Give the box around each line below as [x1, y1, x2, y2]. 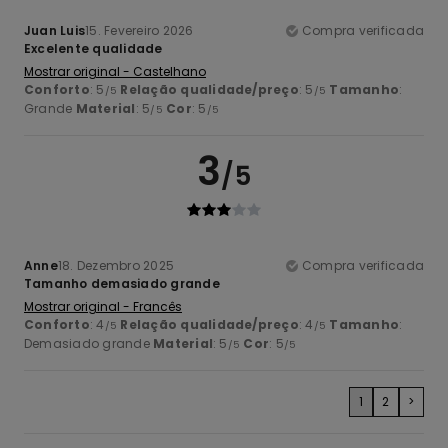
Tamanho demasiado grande [24, 274, 220, 292]
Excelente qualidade [24, 39, 163, 57]
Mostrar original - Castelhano [24, 62, 206, 80]
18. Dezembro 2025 [57, 256, 175, 274]
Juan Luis [24, 21, 86, 39]
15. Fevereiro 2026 [85, 21, 194, 39]
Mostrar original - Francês [24, 297, 182, 315]
